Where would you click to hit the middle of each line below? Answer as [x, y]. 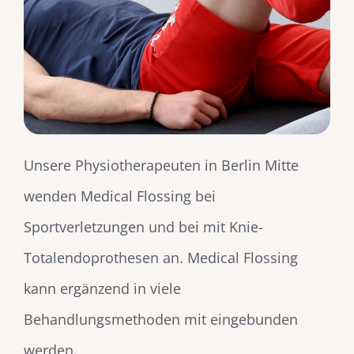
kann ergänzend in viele [102, 288]
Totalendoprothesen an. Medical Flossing [160, 257]
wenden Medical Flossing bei [119, 196]
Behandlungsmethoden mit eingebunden [160, 319]
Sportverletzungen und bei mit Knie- [143, 226]
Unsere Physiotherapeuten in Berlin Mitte [161, 165]
